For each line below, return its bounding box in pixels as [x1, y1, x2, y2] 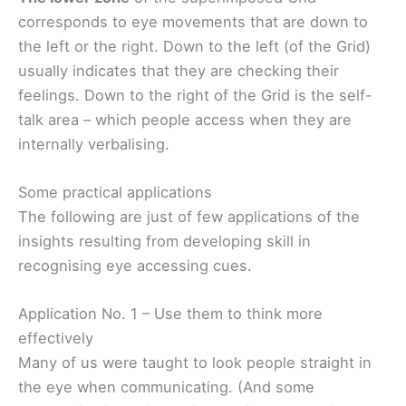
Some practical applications [18, 182, 212, 201]
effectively [18, 329, 93, 348]
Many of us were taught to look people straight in [18, 353, 372, 372]
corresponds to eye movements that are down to [18, 12, 368, 31]
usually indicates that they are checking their [18, 61, 339, 80]
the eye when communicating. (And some [18, 378, 314, 397]
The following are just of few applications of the [18, 207, 360, 226]
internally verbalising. [18, 134, 169, 153]
